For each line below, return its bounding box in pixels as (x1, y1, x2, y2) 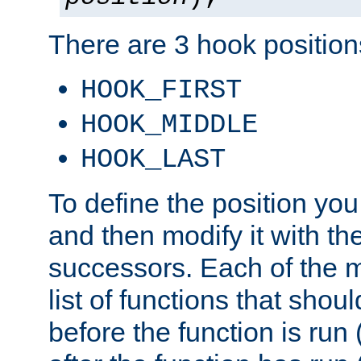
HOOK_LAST (81, 143, 226, 175)
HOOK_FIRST (81, 74, 242, 106)
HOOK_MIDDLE (81, 109, 258, 140)
